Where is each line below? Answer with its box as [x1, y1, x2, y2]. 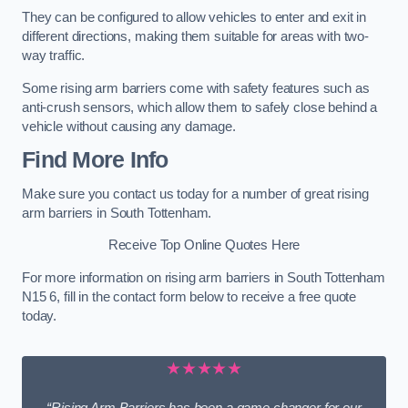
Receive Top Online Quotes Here [107, 238, 301, 253]
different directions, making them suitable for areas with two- [22, 29, 369, 45]
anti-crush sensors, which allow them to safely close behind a [22, 99, 378, 115]
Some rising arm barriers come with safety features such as [22, 80, 370, 96]
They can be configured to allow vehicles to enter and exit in [22, 10, 367, 25]
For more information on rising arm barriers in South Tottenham [22, 270, 385, 285]
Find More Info [22, 148, 168, 173]
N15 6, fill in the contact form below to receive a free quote [22, 289, 357, 304]
